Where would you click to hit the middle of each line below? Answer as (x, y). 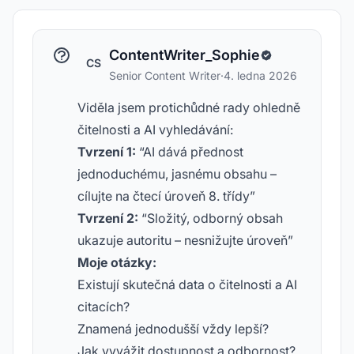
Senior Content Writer (165, 75)
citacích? (104, 307)
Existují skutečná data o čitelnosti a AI (187, 284)
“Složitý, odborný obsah (211, 218)
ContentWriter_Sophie (185, 55)
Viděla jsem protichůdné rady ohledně (189, 107)
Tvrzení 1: (107, 152)
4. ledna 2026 (260, 75)
